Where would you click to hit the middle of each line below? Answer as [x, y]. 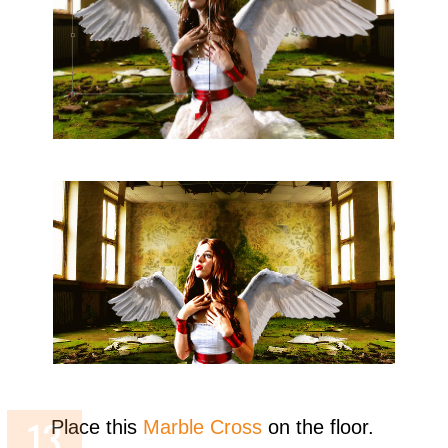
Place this [97, 427]
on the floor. [318, 427]
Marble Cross [203, 427]
